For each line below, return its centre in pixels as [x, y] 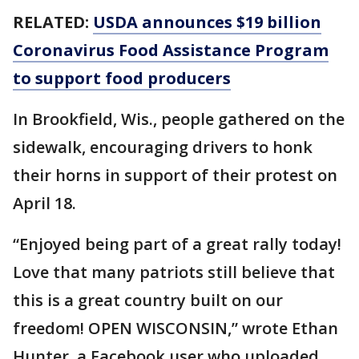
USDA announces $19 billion [207, 22]
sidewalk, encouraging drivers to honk [163, 147]
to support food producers [122, 78]
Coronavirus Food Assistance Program [171, 50]
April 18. [44, 203]
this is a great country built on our [148, 300]
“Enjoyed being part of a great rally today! [177, 244]
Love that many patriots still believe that [174, 272]
